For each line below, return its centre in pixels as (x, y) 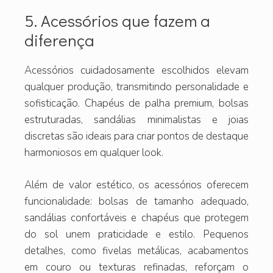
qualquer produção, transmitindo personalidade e (136, 87)
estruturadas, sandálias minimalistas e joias (136, 120)
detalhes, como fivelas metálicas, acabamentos (136, 250)
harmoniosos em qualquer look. (94, 153)
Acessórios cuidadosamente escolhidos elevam (136, 71)
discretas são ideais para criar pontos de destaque (136, 136)
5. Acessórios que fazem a (117, 21)
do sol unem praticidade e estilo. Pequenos (136, 234)
